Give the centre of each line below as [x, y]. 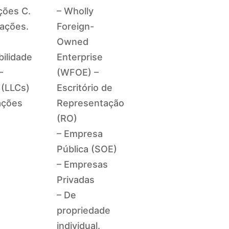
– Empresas [83, 164]
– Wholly [75, 11]
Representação [91, 103]
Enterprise [80, 57]
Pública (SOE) [87, 149]
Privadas [76, 179]
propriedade [84, 210]
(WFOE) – [78, 72]
